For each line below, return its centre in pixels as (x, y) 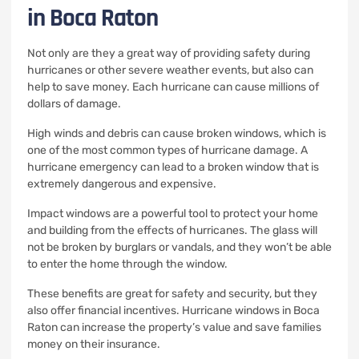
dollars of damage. (74, 104)
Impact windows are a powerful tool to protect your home (173, 214)
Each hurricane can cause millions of (226, 87)
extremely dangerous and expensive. (122, 184)
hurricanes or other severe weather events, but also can (170, 70)
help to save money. (79, 87)
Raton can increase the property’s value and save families (174, 327)
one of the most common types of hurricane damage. (163, 150)
